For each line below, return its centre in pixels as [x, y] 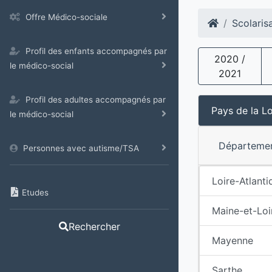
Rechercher [94, 226]
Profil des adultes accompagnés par [96, 100]
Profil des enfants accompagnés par [96, 51]
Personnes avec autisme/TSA [81, 148]
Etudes [35, 192]
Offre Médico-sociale [66, 17]
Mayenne [233, 240]
